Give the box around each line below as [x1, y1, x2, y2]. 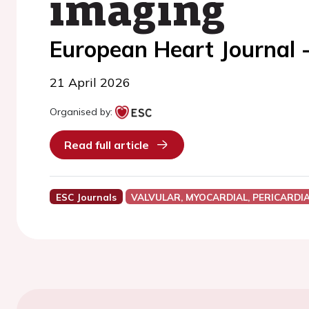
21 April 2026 [50, 74, 130, 90]
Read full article [64, 138, 149, 152]
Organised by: [50, 106, 112, 118]
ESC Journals [55, 191, 117, 203]
